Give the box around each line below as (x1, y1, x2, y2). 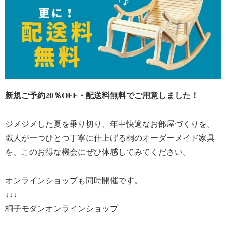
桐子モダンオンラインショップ (5, 204, 118, 213)
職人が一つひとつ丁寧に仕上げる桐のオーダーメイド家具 (5, 133, 215, 142)
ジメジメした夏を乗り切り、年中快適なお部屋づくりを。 (5, 119, 215, 128)
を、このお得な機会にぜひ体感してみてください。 (5, 147, 191, 156)
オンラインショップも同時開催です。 (5, 176, 142, 185)
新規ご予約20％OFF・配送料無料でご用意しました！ (5, 91, 199, 100)
